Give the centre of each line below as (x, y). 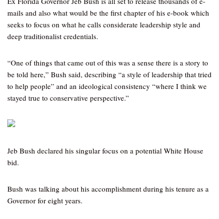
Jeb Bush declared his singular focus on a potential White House (105, 151)
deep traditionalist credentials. (53, 36)
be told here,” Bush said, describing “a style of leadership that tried (109, 74)
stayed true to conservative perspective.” (68, 98)
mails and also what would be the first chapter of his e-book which (108, 13)
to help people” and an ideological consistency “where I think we (107, 86)
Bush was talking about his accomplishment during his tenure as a (108, 189)
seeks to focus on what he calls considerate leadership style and (104, 24)
